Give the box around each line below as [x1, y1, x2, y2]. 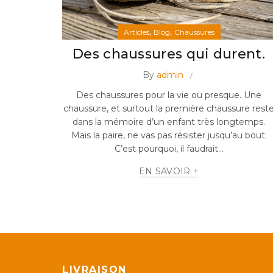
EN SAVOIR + [138, 165, 199, 177]
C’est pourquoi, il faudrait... [114, 143, 224, 154]
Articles [123, 27, 149, 37]
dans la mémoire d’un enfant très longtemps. [73, 116, 265, 127]
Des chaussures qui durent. [73, 45, 265, 62]
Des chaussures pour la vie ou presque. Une [76, 89, 261, 101]
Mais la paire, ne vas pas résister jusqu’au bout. [71, 129, 267, 141]
